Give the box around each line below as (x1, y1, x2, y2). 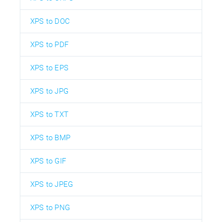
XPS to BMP (30, 133, 70, 142)
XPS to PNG (30, 203, 70, 212)
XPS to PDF (30, 40, 68, 49)
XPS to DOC (30, 16, 70, 26)
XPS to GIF (30, 156, 66, 166)
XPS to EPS (30, 63, 68, 72)
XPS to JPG (30, 86, 68, 96)
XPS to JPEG (30, 179, 73, 189)
